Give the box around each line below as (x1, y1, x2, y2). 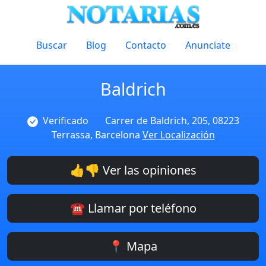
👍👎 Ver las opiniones (69, 162, 197, 178)
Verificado (42, 114, 88, 127)
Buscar (36, 39, 67, 52)
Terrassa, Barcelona (51, 128, 142, 141)
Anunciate (185, 39, 230, 52)
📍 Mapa (109, 238, 157, 254)
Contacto (125, 39, 166, 52)
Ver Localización (142, 128, 215, 141)
